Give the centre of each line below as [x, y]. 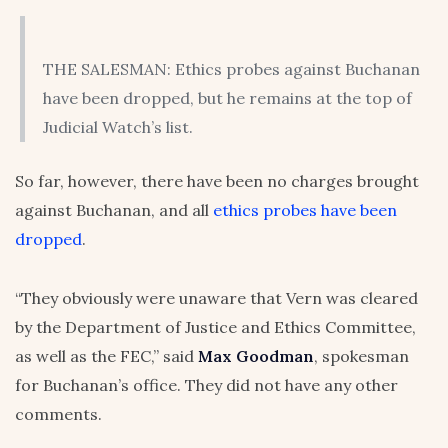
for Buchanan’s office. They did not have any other [206, 385]
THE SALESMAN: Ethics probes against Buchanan [231, 69]
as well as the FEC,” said [106, 356]
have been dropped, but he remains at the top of [227, 98]
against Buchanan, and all [114, 210]
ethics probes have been [305, 210]
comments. [58, 414]
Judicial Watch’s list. [117, 127]
